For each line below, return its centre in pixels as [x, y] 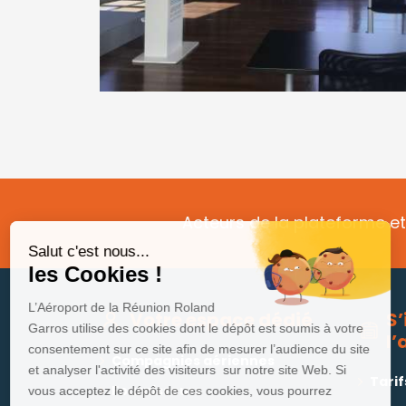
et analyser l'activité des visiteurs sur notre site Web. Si [195, 370]
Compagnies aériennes [193, 360]
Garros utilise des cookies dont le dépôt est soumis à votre [204, 328]
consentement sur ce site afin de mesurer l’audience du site [207, 349]
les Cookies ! [103, 274]
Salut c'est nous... [97, 251]
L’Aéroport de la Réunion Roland [130, 307]
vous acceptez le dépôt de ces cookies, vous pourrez [188, 391]
